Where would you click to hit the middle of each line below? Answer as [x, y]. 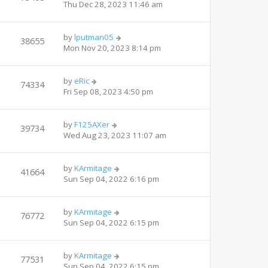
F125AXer [92, 124]
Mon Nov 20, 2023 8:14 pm [112, 48]
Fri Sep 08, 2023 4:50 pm [108, 91]
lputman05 [94, 37]
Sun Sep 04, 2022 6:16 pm [111, 179]
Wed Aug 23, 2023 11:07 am [115, 135]
